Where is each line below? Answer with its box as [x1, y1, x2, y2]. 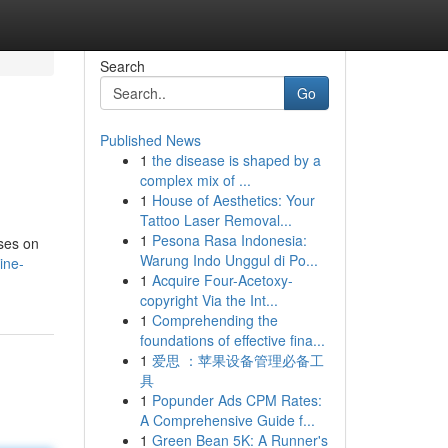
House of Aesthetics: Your [151, 190, 315, 210]
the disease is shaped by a [151, 150, 321, 170]
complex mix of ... [139, 170, 251, 190]
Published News [99, 130, 201, 150]
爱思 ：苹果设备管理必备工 [151, 350, 324, 370]
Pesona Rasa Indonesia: [151, 230, 307, 250]
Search [99, 56, 145, 76]
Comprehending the [151, 310, 278, 330]
